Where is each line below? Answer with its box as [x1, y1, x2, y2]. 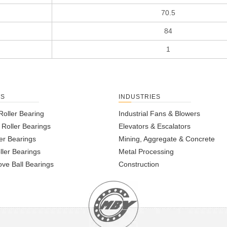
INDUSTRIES [119, 93, 161, 101]
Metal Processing [119, 147, 174, 156]
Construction [119, 160, 159, 169]
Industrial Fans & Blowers [119, 109, 200, 118]
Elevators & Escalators [119, 122, 191, 131]
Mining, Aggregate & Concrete [119, 135, 215, 143]
